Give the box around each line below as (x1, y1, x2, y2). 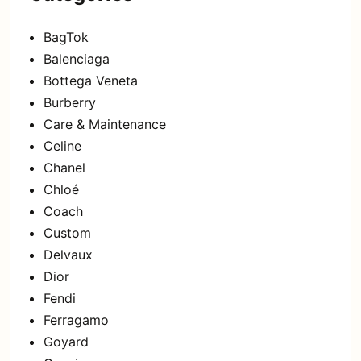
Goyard (44, 333, 89, 350)
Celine (44, 137, 81, 154)
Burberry (44, 93, 96, 110)
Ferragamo (44, 311, 109, 328)
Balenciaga (44, 50, 110, 67)
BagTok (44, 28, 89, 45)
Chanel (44, 159, 85, 176)
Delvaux (44, 246, 93, 263)
